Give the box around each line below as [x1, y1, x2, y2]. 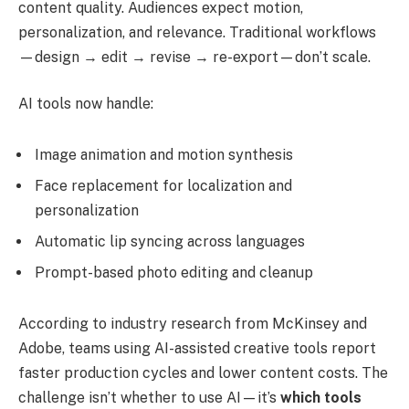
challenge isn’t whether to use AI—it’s [18, 388, 280, 406]
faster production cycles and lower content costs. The [18, 363, 388, 382]
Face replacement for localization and [35, 176, 292, 194]
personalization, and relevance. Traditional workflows [18, 23, 376, 41]
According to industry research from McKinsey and [18, 314, 367, 332]
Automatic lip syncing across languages [35, 232, 305, 250]
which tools [280, 388, 362, 406]
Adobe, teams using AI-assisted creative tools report [18, 339, 376, 357]
